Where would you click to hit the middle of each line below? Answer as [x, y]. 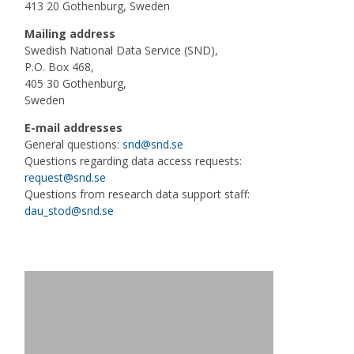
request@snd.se [65, 177]
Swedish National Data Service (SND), [121, 50]
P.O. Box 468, [59, 67]
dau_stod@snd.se [69, 211]
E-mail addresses [73, 128]
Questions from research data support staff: [137, 194]
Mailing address [70, 34]
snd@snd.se [153, 144]
